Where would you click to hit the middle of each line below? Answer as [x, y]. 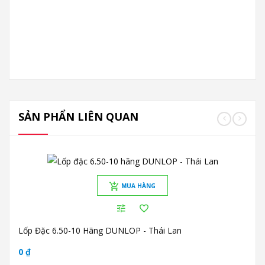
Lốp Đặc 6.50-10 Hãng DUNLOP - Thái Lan [100, 230]
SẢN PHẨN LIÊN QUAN [78, 116]
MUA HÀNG [138, 185]
